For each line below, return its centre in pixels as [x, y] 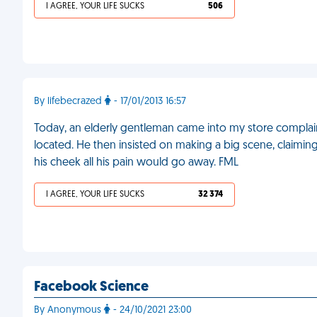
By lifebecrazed [69, 102]
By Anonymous [69, 310]
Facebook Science [91, 287]
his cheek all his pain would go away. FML [136, 163]
